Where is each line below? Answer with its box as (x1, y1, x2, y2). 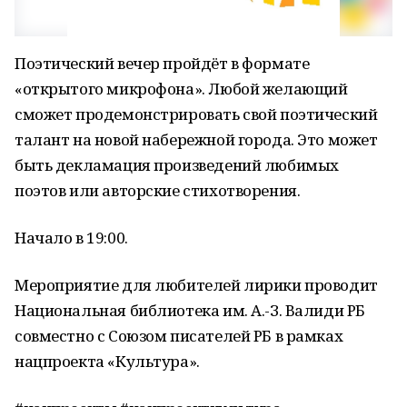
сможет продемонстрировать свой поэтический (15, 104, 378, 124)
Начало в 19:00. (15, 227, 128, 248)
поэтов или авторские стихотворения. (15, 180, 301, 201)
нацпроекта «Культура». (15, 351, 200, 372)
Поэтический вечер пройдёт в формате (15, 53, 310, 74)
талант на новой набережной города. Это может (15, 129, 378, 150)
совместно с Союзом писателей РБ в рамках (15, 325, 343, 346)
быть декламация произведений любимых (15, 154, 339, 175)
